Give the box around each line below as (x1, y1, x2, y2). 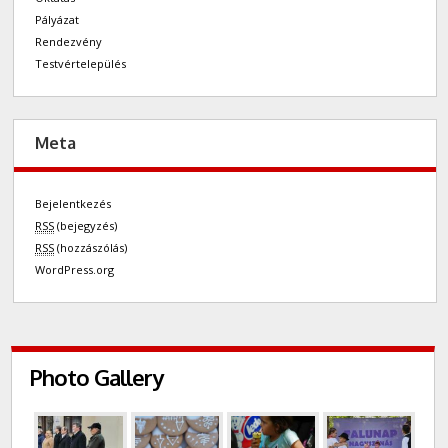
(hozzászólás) (54, 240, 128, 256)
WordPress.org (35, 262, 115, 278)
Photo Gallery (29, 363, 164, 392)
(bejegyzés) (54, 218, 118, 234)
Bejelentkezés (35, 196, 112, 212)
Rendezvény (35, 33, 103, 49)
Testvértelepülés (35, 55, 127, 71)
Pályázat (35, 11, 80, 27)
